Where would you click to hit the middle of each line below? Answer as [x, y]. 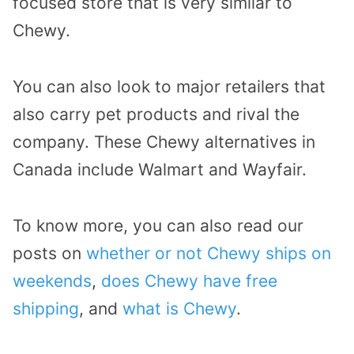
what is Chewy [179, 308]
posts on [49, 253]
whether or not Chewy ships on [209, 253]
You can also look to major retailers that [169, 87]
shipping [46, 308]
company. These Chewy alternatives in [164, 142]
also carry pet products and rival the [156, 115]
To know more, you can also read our [158, 225]
